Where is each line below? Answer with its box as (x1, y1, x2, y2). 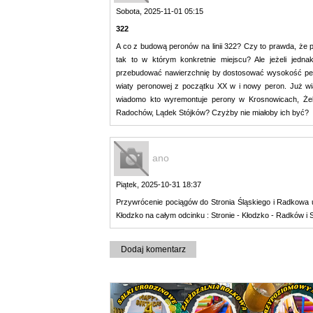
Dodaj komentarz (120, 244, 186, 254)
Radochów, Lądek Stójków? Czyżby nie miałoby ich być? (116, 108, 309, 117)
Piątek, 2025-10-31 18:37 (116, 180, 201, 189)
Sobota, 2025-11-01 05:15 (116, 6, 203, 15)
